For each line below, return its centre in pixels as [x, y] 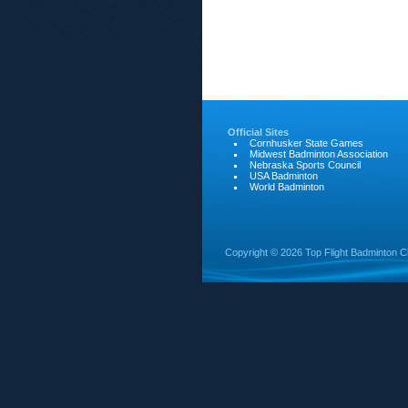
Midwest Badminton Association [319, 154]
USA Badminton [284, 176]
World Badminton [287, 187]
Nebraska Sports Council [305, 165]
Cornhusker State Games [306, 143]
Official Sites [258, 132]
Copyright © [253, 252]
